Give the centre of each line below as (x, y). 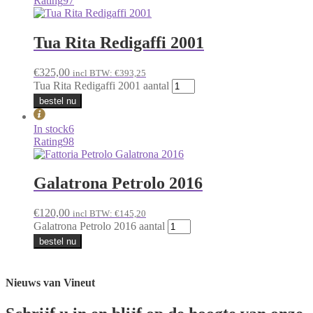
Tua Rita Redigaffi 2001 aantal (101, 85)
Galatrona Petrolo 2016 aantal (99, 226)
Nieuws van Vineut (50, 283)
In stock (51, 129)
